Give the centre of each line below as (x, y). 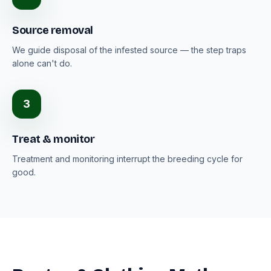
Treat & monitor (54, 139)
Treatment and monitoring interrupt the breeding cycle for (127, 159)
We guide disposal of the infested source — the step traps (129, 50)
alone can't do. (42, 63)
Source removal (53, 30)
